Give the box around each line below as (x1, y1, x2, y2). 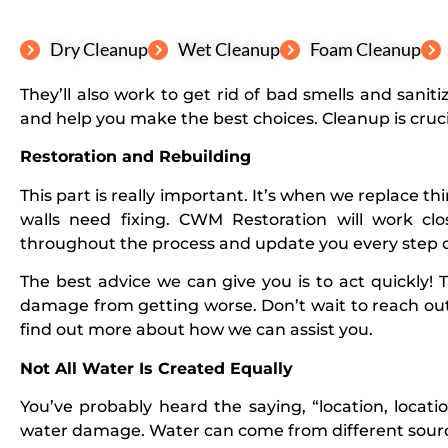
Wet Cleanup (178, 38, 280, 61)
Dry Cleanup (50, 38, 148, 61)
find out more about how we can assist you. (20, 320, 373, 340)
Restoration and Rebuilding (20, 147, 251, 167)
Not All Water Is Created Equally (20, 358, 293, 378)
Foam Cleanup (310, 38, 421, 61)
